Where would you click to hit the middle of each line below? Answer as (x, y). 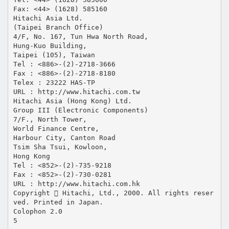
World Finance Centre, (56, 128)
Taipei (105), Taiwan (54, 55)
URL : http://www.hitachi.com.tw (76, 91)
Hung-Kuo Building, (50, 45)
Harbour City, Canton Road (64, 138)
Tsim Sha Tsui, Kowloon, (60, 147)
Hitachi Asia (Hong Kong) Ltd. (72, 101)
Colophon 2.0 (38, 211)
